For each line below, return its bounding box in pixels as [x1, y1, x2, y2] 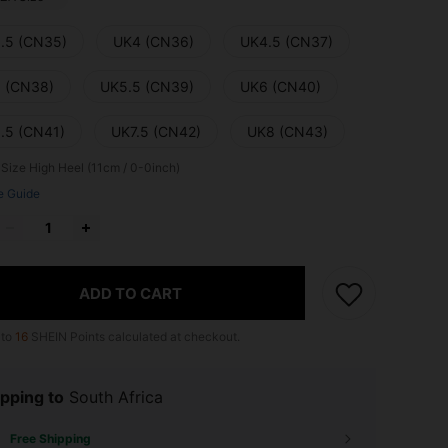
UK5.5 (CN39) [100, 78, 194, 96]
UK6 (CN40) [240, 78, 321, 96]
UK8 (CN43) [247, 123, 328, 141]
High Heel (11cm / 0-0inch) [29, 160, 180, 176]
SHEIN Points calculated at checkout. [28, 329, 240, 345]
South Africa [69, 387, 163, 408]
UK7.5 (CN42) [111, 123, 201, 141]
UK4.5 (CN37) [240, 33, 333, 51]
